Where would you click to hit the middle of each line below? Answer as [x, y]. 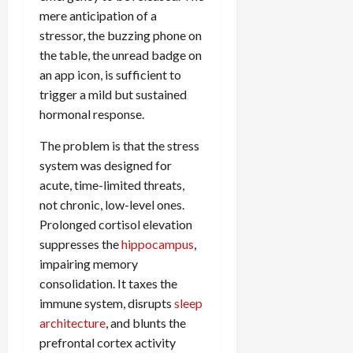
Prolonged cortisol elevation [116, 224]
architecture [72, 322]
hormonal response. [92, 113]
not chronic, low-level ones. [112, 204]
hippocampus [158, 243]
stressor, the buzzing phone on [121, 35]
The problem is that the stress [119, 145]
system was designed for [106, 165]
